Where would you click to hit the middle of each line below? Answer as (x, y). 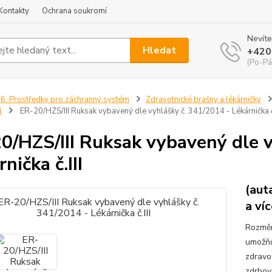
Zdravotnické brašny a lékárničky (203, 100)
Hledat (160, 50)
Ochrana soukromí (74, 11)
